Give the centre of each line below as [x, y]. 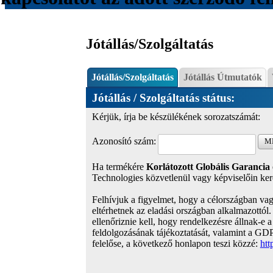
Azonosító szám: [124, 141]
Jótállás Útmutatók [222, 77]
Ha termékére [119, 167]
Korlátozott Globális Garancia [208, 167]
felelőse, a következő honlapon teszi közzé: [176, 244]
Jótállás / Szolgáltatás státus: [165, 98]
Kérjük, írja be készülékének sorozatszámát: [176, 117]
